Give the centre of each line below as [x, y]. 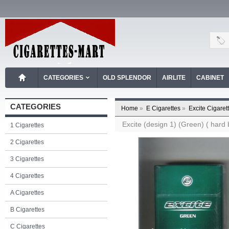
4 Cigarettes [27, 176]
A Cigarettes [27, 193]
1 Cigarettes [27, 125]
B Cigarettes [27, 210]
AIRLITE [174, 78]
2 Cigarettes [27, 142]
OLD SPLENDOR [127, 78]
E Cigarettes [163, 108]
